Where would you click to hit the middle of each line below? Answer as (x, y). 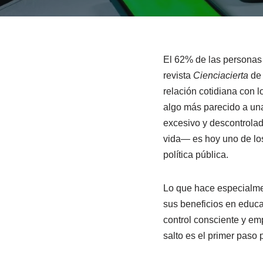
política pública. (195, 154)
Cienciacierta (220, 75)
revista (178, 75)
